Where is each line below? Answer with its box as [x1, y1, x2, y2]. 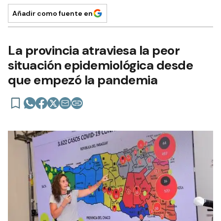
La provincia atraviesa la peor [8, 42, 180, 59]
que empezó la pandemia [8, 72, 157, 89]
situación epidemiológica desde [8, 57, 193, 74]
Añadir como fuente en [12, 9, 93, 18]
